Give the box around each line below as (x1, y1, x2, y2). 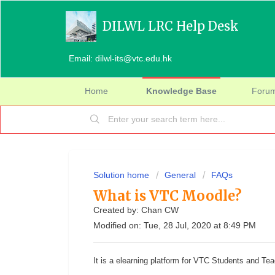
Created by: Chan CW (93, 205, 179, 215)
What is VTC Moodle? (93, 187, 242, 204)
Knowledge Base (146, 86, 217, 96)
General (165, 170, 196, 180)
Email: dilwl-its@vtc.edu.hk (69, 53, 172, 63)
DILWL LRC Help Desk (103, 18, 239, 34)
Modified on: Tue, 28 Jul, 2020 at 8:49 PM (93, 220, 256, 230)
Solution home (93, 170, 152, 180)
